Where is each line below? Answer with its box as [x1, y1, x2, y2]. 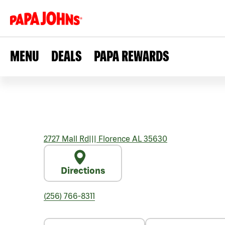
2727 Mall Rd [44, 134, 89, 143]
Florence [96, 134, 130, 143]
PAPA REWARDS [94, 47, 169, 64]
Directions [61, 165, 105, 176]
